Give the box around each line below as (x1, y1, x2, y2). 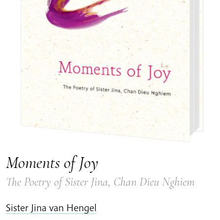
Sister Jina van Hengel (6, 201, 97, 214)
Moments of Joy (6, 152, 98, 173)
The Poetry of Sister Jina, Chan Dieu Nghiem (6, 174, 194, 189)
